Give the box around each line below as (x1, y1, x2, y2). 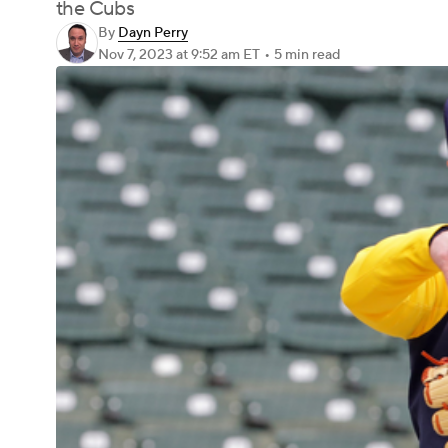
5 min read (274, 46, 340, 64)
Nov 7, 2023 (98, 46, 176, 64)
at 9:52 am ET (176, 46, 260, 64)
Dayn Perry (118, 24, 188, 42)
